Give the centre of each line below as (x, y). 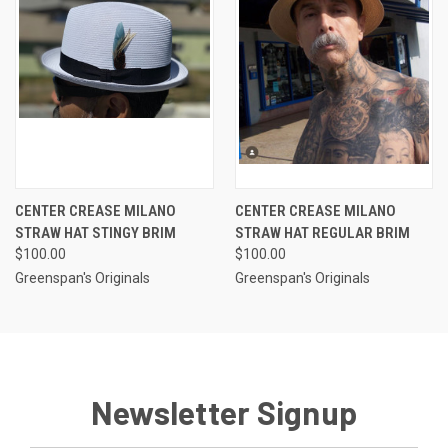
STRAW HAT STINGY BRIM (95, 232)
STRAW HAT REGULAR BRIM (322, 232)
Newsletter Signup (224, 411)
